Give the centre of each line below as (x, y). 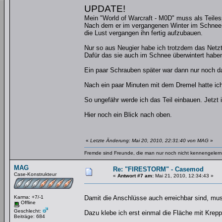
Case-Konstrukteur (35, 174)
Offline (28, 202)
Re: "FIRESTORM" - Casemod (158, 169)
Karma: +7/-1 (29, 197)
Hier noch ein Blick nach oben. (128, 115)
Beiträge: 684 (29, 216)
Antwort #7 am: (136, 176)
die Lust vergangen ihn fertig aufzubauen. (143, 33)
